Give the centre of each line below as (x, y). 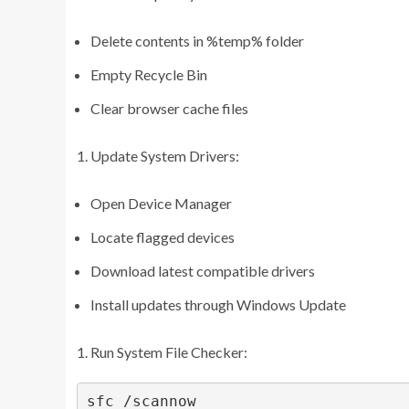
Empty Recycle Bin (149, 74)
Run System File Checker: (169, 351)
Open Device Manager (161, 203)
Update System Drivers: (165, 155)
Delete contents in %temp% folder (197, 40)
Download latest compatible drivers (203, 270)
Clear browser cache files (169, 108)
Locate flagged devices (163, 236)
